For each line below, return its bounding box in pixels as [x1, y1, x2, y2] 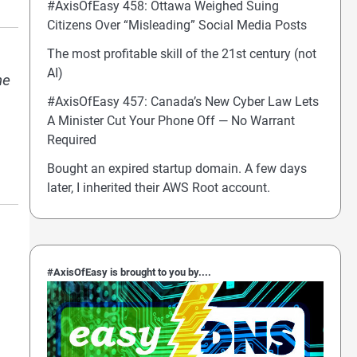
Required [46, 131, 96, 147]
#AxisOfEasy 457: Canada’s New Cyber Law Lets [46, 93, 319, 109]
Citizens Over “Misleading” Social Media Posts [46, 17, 307, 33]
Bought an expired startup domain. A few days [46, 160, 307, 176]
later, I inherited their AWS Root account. [46, 179, 270, 195]
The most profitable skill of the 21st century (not [46, 45, 316, 61]
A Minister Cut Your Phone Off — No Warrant [46, 112, 295, 128]
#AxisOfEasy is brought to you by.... [46, 266, 211, 279]
